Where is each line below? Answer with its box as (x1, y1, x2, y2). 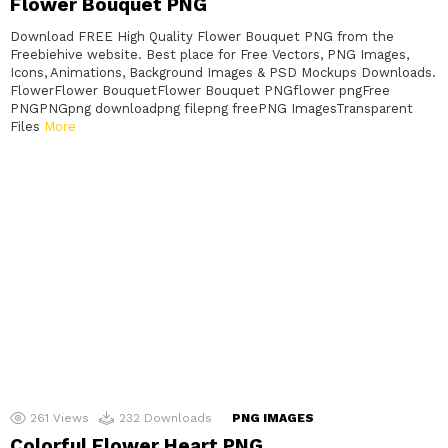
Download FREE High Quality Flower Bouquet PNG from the (10, 29, 394, 45)
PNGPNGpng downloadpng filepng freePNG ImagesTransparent (10, 101, 413, 117)
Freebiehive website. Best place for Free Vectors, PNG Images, (10, 47, 409, 63)
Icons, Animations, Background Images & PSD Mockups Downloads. (10, 65, 436, 81)
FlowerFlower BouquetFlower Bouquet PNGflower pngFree (10, 83, 390, 99)
